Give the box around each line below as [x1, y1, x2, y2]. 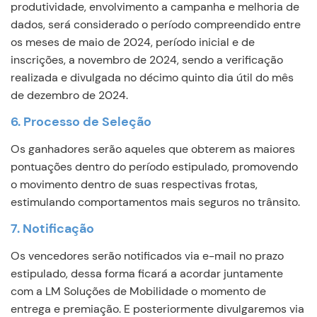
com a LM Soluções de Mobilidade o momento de [11, 284, 266, 299]
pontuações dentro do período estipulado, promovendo [11, 159, 298, 174]
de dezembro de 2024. [11, 88, 128, 103]
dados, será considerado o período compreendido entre [11, 17, 301, 32]
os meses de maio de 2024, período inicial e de [11, 35, 255, 50]
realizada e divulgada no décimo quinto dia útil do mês [11, 70, 294, 85]
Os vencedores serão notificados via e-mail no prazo [11, 248, 284, 263]
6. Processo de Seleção [11, 113, 151, 130]
